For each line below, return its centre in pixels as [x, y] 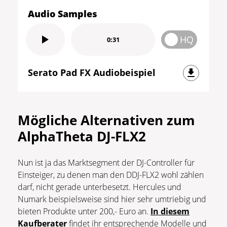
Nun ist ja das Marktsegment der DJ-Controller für [106, 163]
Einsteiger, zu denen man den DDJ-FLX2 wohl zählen [111, 175]
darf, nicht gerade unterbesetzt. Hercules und [100, 187]
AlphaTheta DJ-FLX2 [82, 137]
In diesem [170, 212]
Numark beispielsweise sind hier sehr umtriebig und [112, 199]
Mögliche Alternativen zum [106, 120]
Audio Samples [63, 14]
